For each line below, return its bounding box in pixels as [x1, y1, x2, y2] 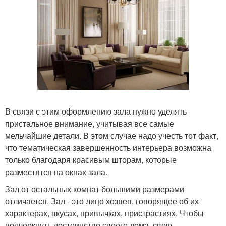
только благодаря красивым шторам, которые [5, 154, 177, 166]
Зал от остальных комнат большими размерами [5, 183, 184, 195]
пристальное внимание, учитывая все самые [5, 118, 174, 130]
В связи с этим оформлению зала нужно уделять [5, 105, 187, 118]
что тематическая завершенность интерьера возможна [5, 142, 211, 154]
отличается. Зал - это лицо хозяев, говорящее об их [5, 195, 199, 207]
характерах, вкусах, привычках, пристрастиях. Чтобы [5, 207, 204, 219]
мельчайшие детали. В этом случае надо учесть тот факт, [5, 130, 218, 142]
